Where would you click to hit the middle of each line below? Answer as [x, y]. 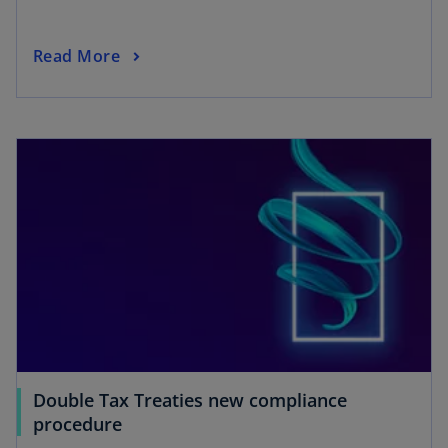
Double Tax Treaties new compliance [190, 400]
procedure [77, 424]
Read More [76, 55]
